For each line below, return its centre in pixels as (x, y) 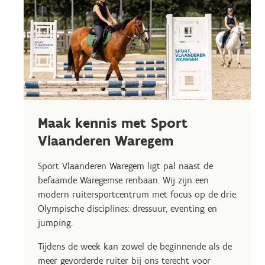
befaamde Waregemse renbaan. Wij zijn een (123, 180)
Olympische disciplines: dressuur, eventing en (127, 209)
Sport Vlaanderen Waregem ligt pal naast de (125, 166)
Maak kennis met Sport (113, 123)
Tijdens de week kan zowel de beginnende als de (135, 246)
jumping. (55, 223)
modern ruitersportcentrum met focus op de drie (137, 194)
